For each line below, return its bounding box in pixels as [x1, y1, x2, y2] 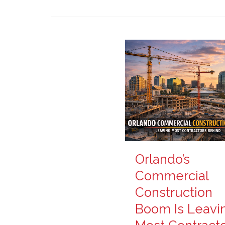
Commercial [135, 168, 208, 183]
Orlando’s [135, 151, 190, 167]
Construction [135, 184, 212, 200]
